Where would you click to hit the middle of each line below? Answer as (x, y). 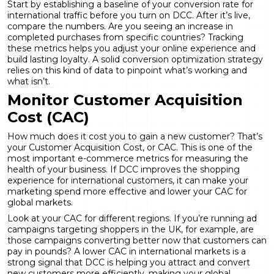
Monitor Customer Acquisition (125, 100)
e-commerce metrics (123, 158)
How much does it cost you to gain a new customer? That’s (135, 136)
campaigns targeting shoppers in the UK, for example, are (131, 229)
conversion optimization (174, 59)
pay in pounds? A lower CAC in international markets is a (127, 251)
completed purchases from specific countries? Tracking (125, 37)
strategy (244, 59)
